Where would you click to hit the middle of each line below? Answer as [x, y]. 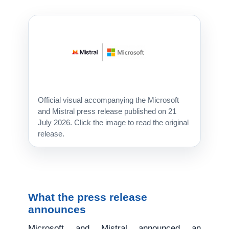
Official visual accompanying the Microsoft [109, 100]
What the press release [88, 197]
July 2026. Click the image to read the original [113, 123]
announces [57, 210]
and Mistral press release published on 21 [107, 111]
